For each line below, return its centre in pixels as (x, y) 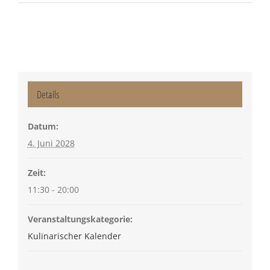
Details (48, 94)
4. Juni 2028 (51, 143)
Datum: (43, 126)
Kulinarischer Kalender (74, 236)
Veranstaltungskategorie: (80, 219)
